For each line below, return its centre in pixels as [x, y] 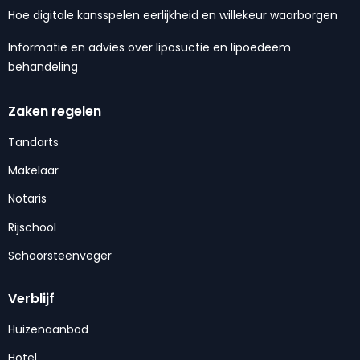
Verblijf [31, 298]
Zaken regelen [55, 111]
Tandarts [33, 142]
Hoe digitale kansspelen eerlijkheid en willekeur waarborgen [173, 15]
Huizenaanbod [48, 329]
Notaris [27, 199]
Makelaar [33, 170]
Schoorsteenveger [60, 256]
